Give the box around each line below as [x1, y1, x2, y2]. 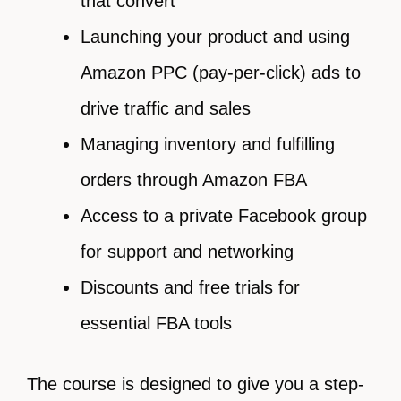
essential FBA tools [81, 313, 232, 334]
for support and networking [81, 242, 294, 262]
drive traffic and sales [81, 98, 251, 119]
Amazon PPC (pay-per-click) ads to [81, 63, 361, 83]
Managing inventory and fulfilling [81, 134, 335, 155]
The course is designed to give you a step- [27, 374, 364, 395]
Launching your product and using [81, 27, 350, 47]
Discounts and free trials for [81, 277, 300, 298]
